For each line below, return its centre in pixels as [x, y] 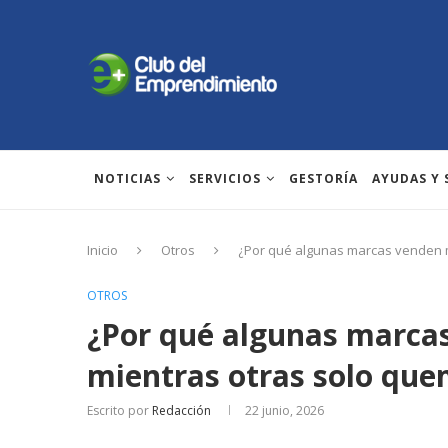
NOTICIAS [127, 178]
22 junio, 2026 [284, 410]
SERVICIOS [225, 178]
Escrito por [119, 410]
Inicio [102, 250]
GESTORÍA [323, 178]
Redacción [181, 410]
